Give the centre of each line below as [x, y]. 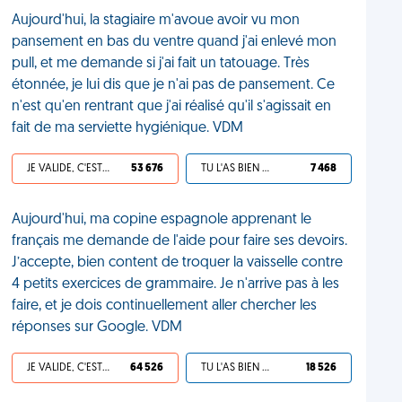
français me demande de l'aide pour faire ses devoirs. [180, 241]
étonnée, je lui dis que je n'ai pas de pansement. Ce [174, 85]
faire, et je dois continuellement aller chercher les [165, 306]
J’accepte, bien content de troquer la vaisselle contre [178, 263]
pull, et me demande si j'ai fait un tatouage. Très [161, 64]
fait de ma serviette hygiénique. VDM [128, 128]
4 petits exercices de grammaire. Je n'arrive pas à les [176, 284]
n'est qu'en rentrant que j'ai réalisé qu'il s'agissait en [172, 107]
